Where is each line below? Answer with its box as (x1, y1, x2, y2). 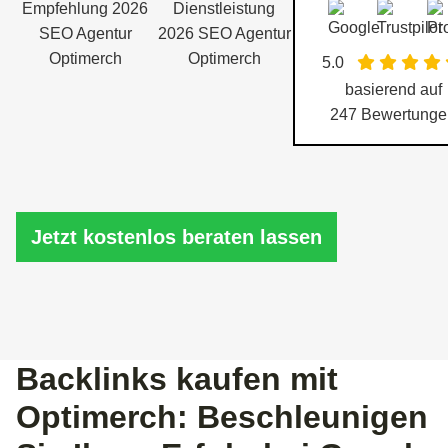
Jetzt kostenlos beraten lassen (31, 226, 322, 248)
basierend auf (344, 80, 442, 98)
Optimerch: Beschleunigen (16, 399, 428, 435)
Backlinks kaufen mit (16, 361, 338, 397)
